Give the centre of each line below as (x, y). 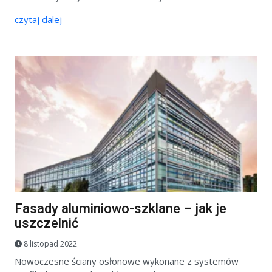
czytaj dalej (38, 19)
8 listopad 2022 (50, 244)
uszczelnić (46, 223)
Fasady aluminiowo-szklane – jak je (121, 208)
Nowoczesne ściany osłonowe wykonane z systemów (127, 261)
